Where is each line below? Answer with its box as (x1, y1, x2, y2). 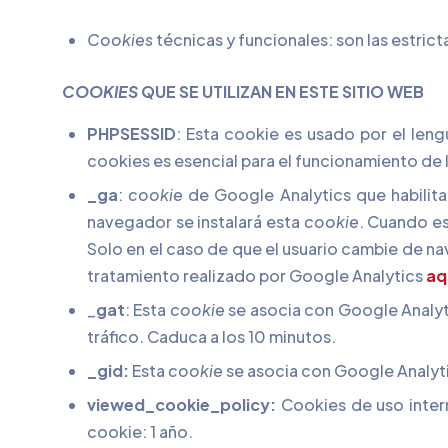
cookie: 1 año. (87, 421, 193, 442)
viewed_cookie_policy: (87, 394, 276, 415)
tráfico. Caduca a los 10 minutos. (87, 326, 336, 347)
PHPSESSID (87, 123, 176, 144)
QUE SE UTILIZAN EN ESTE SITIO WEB (141, 81, 424, 102)
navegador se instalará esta (87, 211, 304, 232)
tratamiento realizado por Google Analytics (87, 265, 426, 286)
